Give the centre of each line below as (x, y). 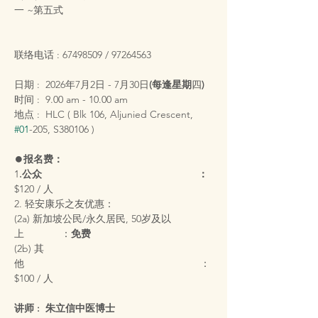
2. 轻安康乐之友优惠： (64, 204)
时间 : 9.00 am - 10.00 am (71, 99)
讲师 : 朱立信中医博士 (65, 308)
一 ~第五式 (39, 10)
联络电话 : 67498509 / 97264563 (83, 55)
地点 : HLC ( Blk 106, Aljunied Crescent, (105, 114)
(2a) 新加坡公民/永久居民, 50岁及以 (93, 219)
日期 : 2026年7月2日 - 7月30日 (82, 84)
